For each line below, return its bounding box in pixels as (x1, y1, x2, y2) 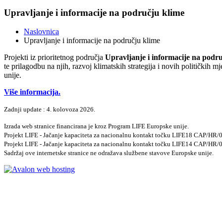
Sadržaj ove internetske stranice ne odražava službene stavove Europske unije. (4, 149, 214, 157)
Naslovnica (24, 27, 59, 36)
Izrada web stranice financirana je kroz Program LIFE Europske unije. (4, 122, 189, 130)
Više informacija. (4, 88, 60, 97)
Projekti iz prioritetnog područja (4, 53, 105, 62)
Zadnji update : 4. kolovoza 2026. (4, 106, 95, 113)
